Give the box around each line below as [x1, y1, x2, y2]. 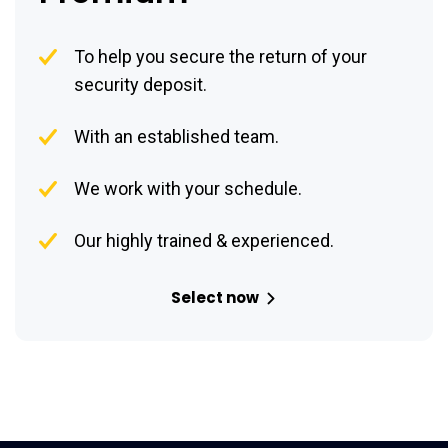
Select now [171, 287, 259, 309]
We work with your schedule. [74, 178, 302, 200]
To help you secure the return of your [74, 46, 367, 68]
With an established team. [74, 126, 279, 148]
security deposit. [74, 74, 207, 96]
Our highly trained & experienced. [74, 230, 334, 252]
